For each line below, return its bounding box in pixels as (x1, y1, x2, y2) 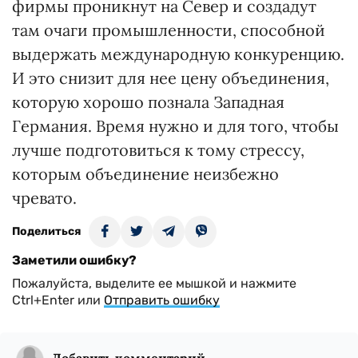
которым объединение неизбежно (12, 164, 279, 184)
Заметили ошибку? (12, 253, 137, 268)
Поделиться (12, 225, 81, 238)
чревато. (12, 188, 77, 208)
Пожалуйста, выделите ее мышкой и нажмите (12, 276, 296, 291)
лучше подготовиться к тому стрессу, (12, 140, 304, 160)
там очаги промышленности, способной (12, 20, 325, 40)
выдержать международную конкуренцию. (12, 44, 344, 64)
